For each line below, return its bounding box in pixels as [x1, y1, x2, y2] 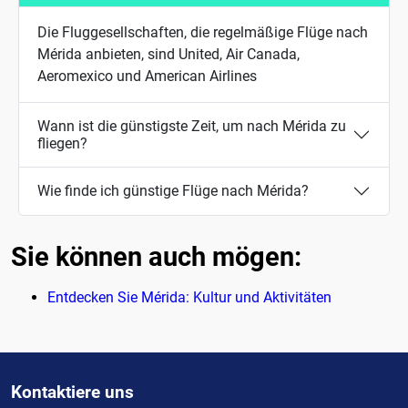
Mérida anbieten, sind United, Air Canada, [37, 45, 300, 63]
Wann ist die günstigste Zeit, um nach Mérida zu [37, 117, 346, 135]
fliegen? [37, 134, 87, 152]
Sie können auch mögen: [11, 241, 301, 273]
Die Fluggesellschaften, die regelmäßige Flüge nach [37, 23, 368, 41]
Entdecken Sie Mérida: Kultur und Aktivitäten [47, 289, 331, 307]
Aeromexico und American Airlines [37, 66, 257, 85]
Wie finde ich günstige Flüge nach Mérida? [37, 182, 309, 200]
